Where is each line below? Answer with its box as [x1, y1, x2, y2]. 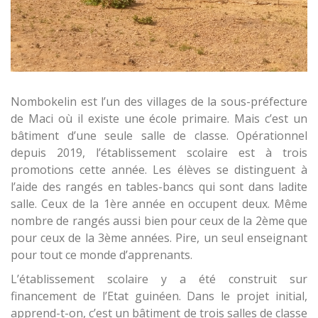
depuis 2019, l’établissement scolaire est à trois [11, 144, 307, 160]
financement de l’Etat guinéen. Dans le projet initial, [11, 287, 307, 304]
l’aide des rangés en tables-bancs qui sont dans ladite [11, 178, 307, 194]
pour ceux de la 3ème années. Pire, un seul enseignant [11, 229, 307, 246]
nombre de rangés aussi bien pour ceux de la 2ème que [11, 212, 307, 229]
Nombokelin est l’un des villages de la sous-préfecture [11, 93, 307, 109]
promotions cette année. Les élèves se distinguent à [11, 161, 307, 177]
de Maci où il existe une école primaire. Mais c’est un [11, 110, 307, 126]
